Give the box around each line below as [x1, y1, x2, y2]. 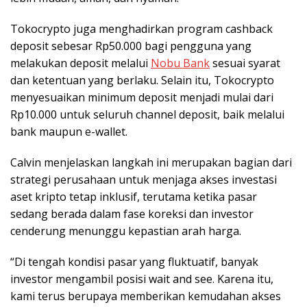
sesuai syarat [210, 55, 280, 71]
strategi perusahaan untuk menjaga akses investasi [10, 171, 277, 187]
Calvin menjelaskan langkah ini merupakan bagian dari [10, 154, 292, 170]
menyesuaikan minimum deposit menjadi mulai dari [10, 89, 273, 105]
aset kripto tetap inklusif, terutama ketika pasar [10, 188, 257, 204]
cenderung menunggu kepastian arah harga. [10, 223, 241, 238]
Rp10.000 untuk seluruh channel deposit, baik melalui [10, 106, 284, 122]
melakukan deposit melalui [10, 55, 151, 71]
